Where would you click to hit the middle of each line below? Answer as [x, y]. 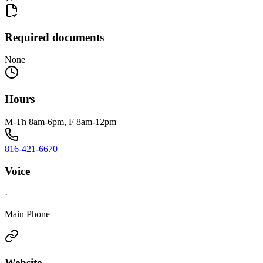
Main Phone [27, 214]
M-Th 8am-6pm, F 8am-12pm [60, 122]
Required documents [54, 37]
